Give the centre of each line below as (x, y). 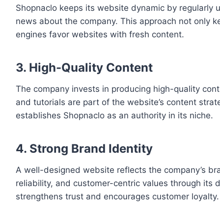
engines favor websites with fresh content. (100, 35)
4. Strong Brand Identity (84, 149)
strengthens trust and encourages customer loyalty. (117, 197)
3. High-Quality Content (84, 68)
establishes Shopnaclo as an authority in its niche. (114, 116)
